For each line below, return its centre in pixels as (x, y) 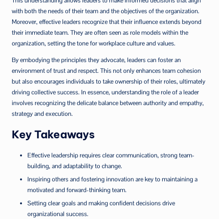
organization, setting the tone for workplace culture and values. (94, 43)
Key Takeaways (53, 134)
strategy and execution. (42, 113)
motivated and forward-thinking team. (77, 190)
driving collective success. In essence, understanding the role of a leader (105, 92)
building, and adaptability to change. (75, 166)
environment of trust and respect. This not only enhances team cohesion (106, 70)
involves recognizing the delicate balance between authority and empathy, (108, 103)
